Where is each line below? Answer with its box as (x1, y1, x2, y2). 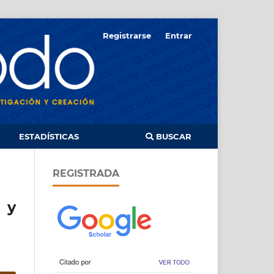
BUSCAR (154, 131, 191, 142)
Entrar (165, 30, 192, 40)
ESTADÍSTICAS (19, 131, 79, 142)
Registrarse (103, 30, 152, 40)
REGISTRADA (53, 168, 119, 180)
